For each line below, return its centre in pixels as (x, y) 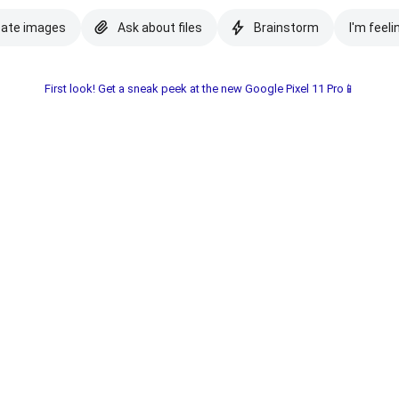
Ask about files (159, 28)
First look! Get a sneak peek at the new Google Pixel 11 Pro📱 (199, 89)
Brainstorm (286, 28)
